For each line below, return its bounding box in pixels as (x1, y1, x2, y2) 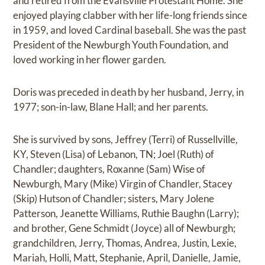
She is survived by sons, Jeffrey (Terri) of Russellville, (13, 132, 238, 146)
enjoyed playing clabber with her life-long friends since (13, 8, 248, 21)
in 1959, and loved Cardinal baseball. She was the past (13, 23, 247, 36)
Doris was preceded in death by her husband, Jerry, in (13, 85, 244, 98)
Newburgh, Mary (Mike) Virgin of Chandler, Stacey (13, 177, 233, 190)
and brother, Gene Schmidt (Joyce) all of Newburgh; (13, 221, 236, 234)
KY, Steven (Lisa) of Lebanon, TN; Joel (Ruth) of (13, 147, 215, 160)
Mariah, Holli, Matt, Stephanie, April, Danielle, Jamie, (13, 251, 241, 264)
